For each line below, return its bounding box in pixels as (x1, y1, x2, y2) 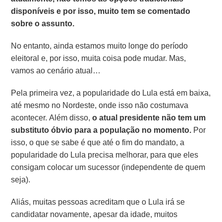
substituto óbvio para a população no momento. (11, 124, 192, 136)
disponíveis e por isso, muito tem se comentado (11, 5, 191, 17)
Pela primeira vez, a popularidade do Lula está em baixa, (11, 87, 211, 99)
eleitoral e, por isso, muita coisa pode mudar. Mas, (11, 53, 186, 64)
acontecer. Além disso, (11, 112, 91, 124)
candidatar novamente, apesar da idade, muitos (11, 209, 178, 221)
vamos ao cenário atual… (11, 65, 101, 77)
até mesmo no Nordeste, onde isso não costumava (11, 100, 189, 111)
